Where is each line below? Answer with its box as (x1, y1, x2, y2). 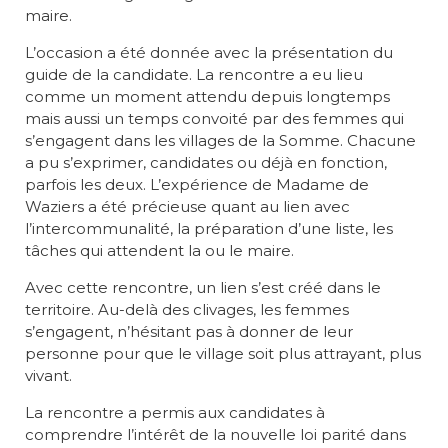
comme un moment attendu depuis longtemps (25, 87, 390, 106)
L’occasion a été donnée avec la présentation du (25, 43, 393, 62)
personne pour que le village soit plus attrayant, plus (25, 344, 421, 363)
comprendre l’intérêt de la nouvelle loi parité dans (25, 425, 406, 444)
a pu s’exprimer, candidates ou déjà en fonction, (25, 153, 387, 172)
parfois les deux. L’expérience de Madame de (25, 175, 369, 194)
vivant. (25, 366, 72, 385)
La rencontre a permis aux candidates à (25, 403, 325, 422)
